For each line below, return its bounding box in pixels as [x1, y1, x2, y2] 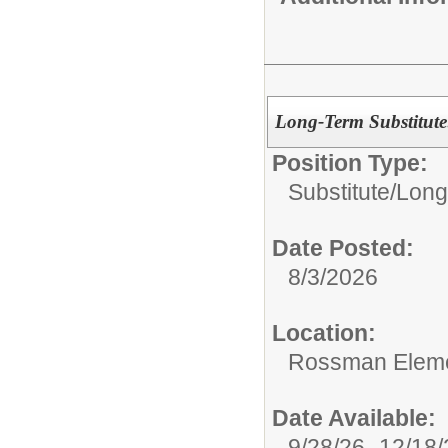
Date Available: [272, 405, 436, 431]
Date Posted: [272, 235, 414, 261]
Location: [272, 320, 376, 346]
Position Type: [272, 150, 428, 176]
